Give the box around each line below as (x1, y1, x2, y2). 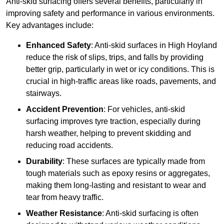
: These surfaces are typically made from (62, 157, 205, 166)
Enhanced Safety (26, 41, 91, 50)
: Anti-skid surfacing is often (102, 209, 198, 218)
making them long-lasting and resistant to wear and (26, 181, 206, 190)
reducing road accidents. (26, 141, 113, 150)
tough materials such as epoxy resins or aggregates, (26, 169, 210, 178)
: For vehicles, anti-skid (103, 105, 185, 114)
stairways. (26, 89, 61, 98)
